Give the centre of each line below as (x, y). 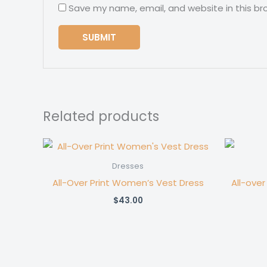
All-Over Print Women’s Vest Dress (128, 183)
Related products (101, 116)
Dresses (128, 166)
